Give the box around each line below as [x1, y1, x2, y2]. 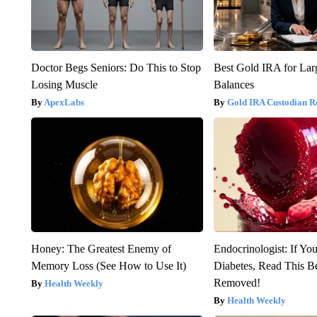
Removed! [214, 276, 261, 289]
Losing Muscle [30, 78, 98, 91]
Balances [214, 78, 255, 91]
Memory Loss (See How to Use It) [30, 259, 186, 272]
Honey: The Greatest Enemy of [30, 242, 171, 255]
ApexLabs [43, 96, 84, 108]
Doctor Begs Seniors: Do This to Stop [30, 61, 201, 74]
